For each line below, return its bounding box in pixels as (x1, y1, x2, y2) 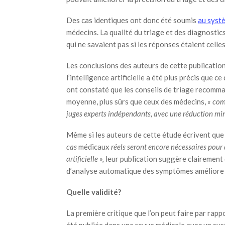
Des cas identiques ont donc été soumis (66, 16, 198, 25)
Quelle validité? (66, 187, 121, 196)
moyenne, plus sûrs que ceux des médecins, (66, 97, 207, 106)
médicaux (78, 142, 109, 151)
